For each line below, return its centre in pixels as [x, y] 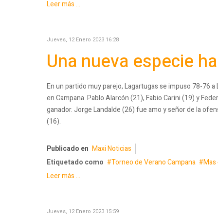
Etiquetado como [75, 162]
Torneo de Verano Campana [154, 162]
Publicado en [68, 148]
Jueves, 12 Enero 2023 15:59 [83, 211]
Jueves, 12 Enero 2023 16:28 [83, 40]
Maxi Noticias [112, 148]
